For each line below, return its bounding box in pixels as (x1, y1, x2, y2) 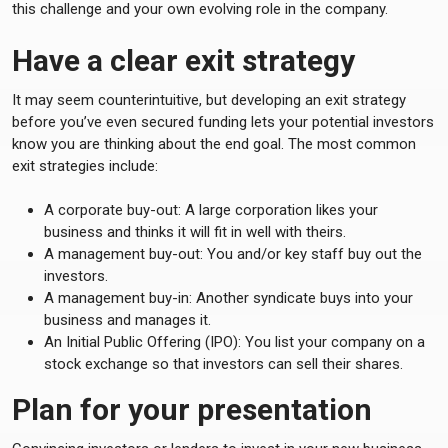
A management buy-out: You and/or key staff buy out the (44, 245, 422, 263)
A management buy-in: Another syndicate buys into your (44, 289, 413, 307)
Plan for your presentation (12, 392, 372, 427)
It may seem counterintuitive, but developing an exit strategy (12, 91, 406, 109)
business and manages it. (44, 311, 211, 329)
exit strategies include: (12, 157, 158, 175)
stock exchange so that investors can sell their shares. (44, 355, 403, 373)
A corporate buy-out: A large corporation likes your (44, 201, 378, 219)
